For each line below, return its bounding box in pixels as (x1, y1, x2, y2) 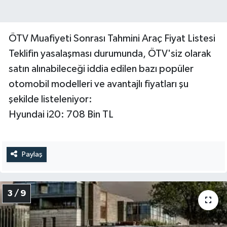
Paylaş (21, 150, 43, 158)
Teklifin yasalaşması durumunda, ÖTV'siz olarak (9, 48, 211, 59)
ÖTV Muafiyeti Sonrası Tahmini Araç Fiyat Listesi (9, 33, 215, 44)
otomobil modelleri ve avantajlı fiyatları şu (9, 79, 188, 89)
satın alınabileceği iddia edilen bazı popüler (9, 63, 194, 74)
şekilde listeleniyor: (9, 94, 92, 104)
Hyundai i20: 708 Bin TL (9, 109, 113, 120)
